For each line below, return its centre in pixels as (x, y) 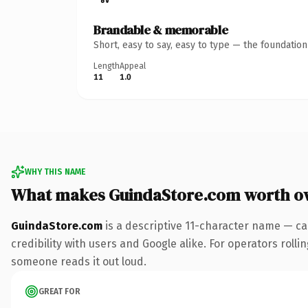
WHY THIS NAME (55, 172)
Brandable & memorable (161, 30)
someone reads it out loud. (79, 261)
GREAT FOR (59, 291)
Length (107, 66)
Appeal (133, 66)
